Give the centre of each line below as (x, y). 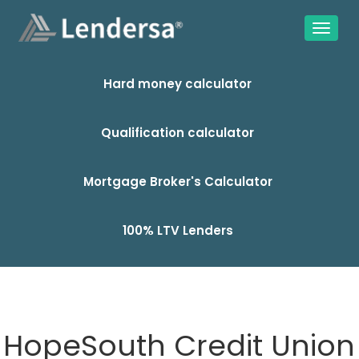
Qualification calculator (177, 133)
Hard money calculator (177, 84)
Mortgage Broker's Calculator (177, 182)
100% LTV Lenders (177, 230)
